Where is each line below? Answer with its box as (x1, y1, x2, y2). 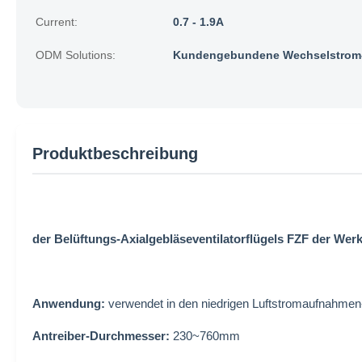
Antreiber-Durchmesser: (32, 329, 170, 343)
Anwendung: (32, 297, 105, 310)
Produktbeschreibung (32, 145, 198, 162)
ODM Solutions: (36, 48, 116, 61)
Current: (36, 15, 78, 28)
